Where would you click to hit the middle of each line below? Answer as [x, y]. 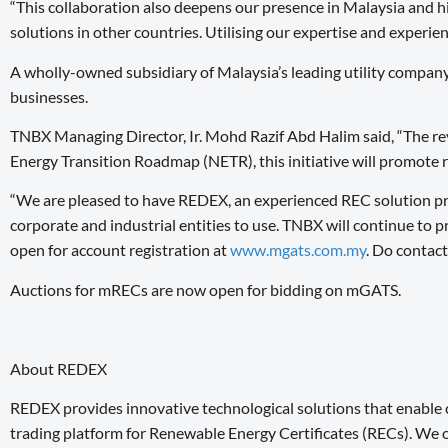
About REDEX [58, 368]
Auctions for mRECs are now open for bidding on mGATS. [205, 289]
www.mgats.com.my [298, 250]
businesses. [50, 96]
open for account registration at [120, 250]
